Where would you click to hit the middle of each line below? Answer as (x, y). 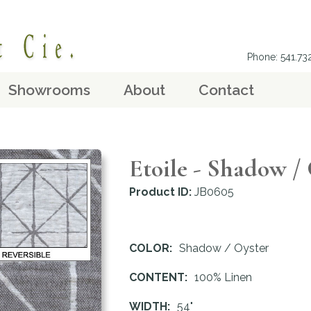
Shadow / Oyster (224, 249)
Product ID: (160, 192)
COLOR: (154, 249)
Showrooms (50, 90)
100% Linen (223, 278)
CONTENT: (162, 278)
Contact (226, 90)
